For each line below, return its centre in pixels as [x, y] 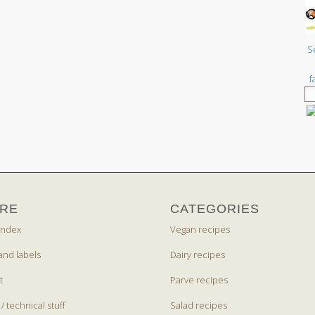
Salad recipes [199, 305]
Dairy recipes [198, 254]
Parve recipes [199, 279]
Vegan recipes [200, 229]
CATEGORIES [215, 208]
